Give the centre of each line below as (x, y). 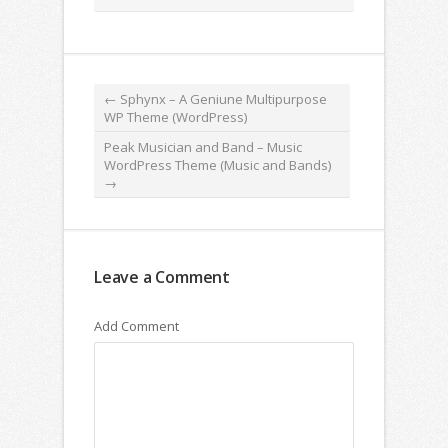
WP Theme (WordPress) (175, 116)
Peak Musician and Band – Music (203, 146)
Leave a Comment (162, 276)
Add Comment (136, 325)
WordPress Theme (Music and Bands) (217, 164)
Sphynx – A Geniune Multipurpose (222, 98)
